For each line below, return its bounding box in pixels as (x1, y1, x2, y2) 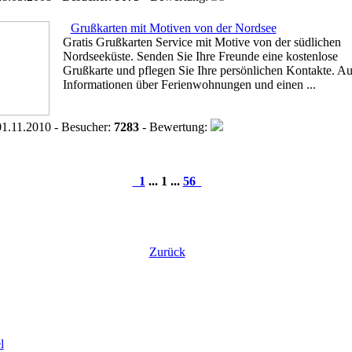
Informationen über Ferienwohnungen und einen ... (62, 78, 316, 91)
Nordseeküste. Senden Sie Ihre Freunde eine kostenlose (62, 49, 338, 63)
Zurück (148, 245, 185, 258)
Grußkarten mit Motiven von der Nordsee (70, 21, 277, 35)
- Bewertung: (138, 120, 211, 134)
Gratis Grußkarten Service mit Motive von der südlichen (62, 35, 341, 49)
